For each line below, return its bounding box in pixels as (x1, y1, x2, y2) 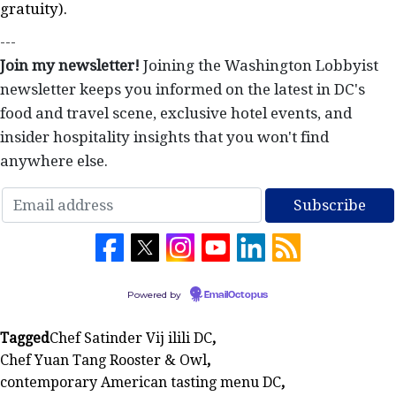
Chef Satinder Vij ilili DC (49, 330, 212, 347)
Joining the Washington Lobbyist (140, 57, 378, 75)
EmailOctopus (204, 291, 268, 301)
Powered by (127, 289, 184, 301)
